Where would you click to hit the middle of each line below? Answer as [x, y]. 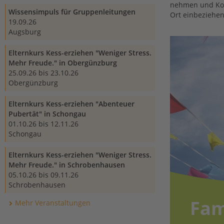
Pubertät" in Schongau [47, 114]
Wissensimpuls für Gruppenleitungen [72, 12]
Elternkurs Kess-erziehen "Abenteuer [71, 104]
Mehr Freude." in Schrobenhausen [67, 165]
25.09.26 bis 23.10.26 [43, 73]
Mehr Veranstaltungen [53, 203]
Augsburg [25, 32]
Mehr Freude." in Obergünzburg [63, 63]
